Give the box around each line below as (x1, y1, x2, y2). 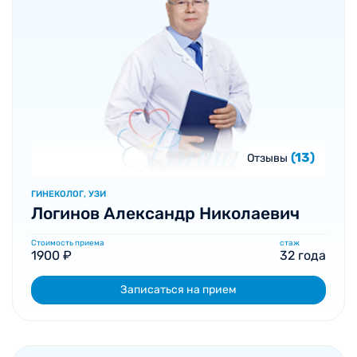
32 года (280, 248, 326, 263)
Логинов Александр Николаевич (31, 203, 300, 223)
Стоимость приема (31, 238, 104, 248)
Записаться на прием (120, 283, 237, 296)
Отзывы (247, 151, 288, 165)
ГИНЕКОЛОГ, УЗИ (31, 189, 106, 199)
